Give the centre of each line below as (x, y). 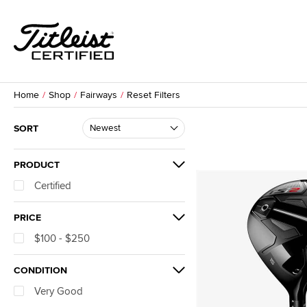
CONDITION (40, 270)
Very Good (59, 291)
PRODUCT (37, 165)
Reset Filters (153, 95)
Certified (53, 186)
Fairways (99, 95)
